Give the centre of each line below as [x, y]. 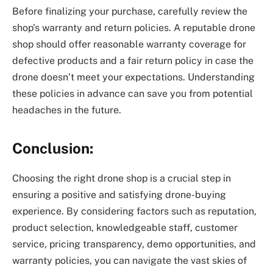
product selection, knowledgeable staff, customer [125, 228]
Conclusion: [53, 148]
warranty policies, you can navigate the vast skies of [129, 261]
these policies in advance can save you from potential [133, 93]
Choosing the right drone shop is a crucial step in [122, 179]
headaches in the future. [67, 110]
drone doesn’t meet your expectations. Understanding [133, 77]
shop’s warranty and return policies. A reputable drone [134, 27]
